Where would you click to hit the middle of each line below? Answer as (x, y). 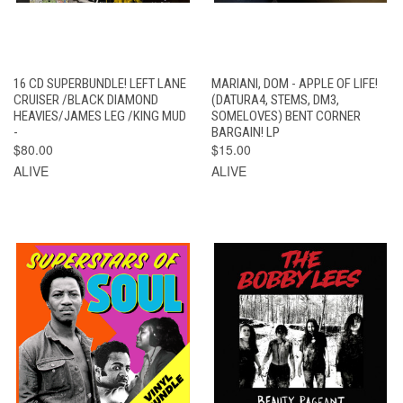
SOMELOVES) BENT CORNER (286, 116)
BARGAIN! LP (245, 132)
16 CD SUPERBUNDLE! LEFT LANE (100, 83)
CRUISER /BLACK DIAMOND (86, 99)
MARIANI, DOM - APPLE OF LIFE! (294, 83)
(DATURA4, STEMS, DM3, (275, 99)
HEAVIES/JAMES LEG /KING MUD (100, 116)
